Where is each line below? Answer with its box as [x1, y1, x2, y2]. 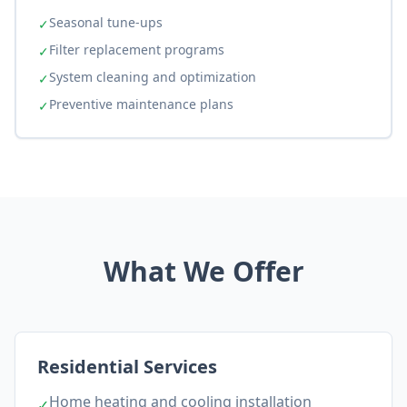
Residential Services [37, 354, 217, 379]
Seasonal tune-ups [49, 14, 163, 31]
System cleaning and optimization [49, 68, 256, 85]
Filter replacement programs [49, 41, 224, 58]
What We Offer [103, 253, 304, 290]
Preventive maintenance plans [49, 95, 233, 113]
